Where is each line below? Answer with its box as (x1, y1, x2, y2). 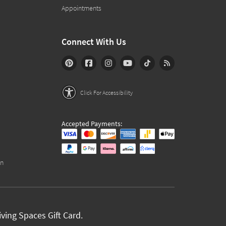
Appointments (62, 4, 101, 13)
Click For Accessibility (80, 88, 133, 96)
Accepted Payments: (62, 119, 122, 128)
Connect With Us (62, 36, 126, 47)
